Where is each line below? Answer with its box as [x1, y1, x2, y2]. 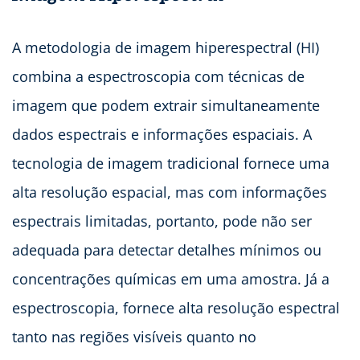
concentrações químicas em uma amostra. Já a [12, 268, 329, 288]
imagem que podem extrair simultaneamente [12, 95, 320, 115]
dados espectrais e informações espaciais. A [12, 124, 312, 144]
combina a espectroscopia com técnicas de [12, 66, 305, 86]
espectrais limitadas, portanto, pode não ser [12, 211, 312, 231]
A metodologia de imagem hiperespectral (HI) [12, 37, 319, 57]
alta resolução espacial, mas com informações [12, 182, 327, 202]
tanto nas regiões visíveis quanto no [12, 326, 256, 346]
